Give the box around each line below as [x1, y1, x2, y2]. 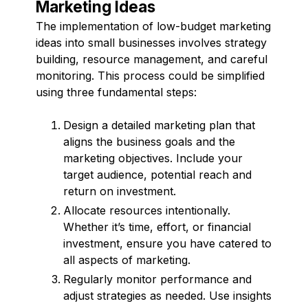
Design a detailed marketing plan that [63, 118, 255, 132]
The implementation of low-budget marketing [36, 19, 271, 33]
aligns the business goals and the [63, 134, 235, 148]
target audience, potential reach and [63, 167, 252, 181]
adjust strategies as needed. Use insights [63, 288, 272, 302]
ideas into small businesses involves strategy [36, 35, 267, 49]
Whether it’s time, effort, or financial [63, 219, 251, 234]
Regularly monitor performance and [63, 272, 252, 286]
